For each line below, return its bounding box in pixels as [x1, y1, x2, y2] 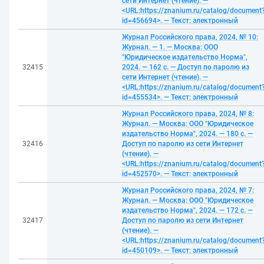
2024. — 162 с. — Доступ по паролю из [122, 63, 249, 71]
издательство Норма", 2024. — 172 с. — [122, 206, 253, 214]
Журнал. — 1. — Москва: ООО [122, 43, 218, 51]
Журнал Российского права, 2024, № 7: [122, 186, 254, 194]
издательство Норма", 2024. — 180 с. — [122, 130, 253, 138]
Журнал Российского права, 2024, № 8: [122, 110, 254, 118]
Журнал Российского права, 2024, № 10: [122, 33, 258, 41]
